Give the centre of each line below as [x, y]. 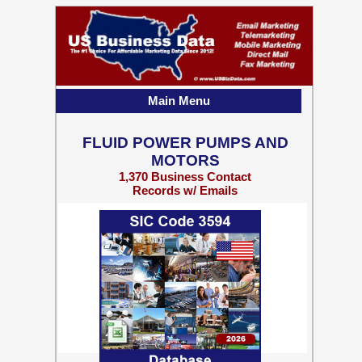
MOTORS [185, 160]
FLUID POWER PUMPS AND [185, 143]
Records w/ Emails [185, 190]
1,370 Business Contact [185, 177]
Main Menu [179, 101]
